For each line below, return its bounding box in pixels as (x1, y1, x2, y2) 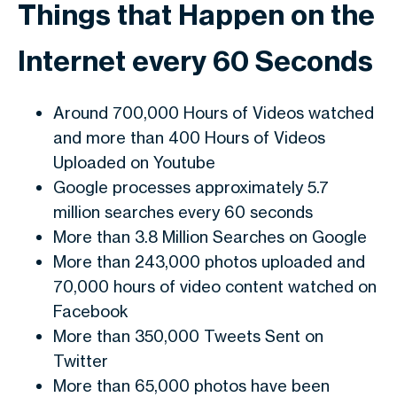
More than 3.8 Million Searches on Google (53, 227, 367, 246)
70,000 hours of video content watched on (53, 276, 377, 296)
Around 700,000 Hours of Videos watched (53, 103, 374, 122)
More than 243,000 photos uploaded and (53, 252, 365, 271)
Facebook (53, 301, 128, 321)
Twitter (53, 351, 108, 370)
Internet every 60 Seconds (18, 43, 373, 78)
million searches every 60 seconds (53, 202, 313, 222)
